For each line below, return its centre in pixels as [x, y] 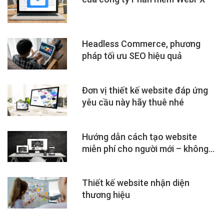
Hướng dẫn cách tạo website [140, 136]
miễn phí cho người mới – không [145, 148]
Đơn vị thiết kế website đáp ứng [145, 90]
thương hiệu [106, 195]
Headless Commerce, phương [141, 44]
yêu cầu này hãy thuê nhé [133, 102]
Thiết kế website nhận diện [136, 183]
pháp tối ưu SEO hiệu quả [132, 56]
